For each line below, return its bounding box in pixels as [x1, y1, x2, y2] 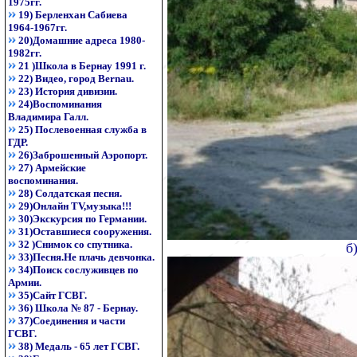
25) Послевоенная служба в [18, 124, 147, 135]
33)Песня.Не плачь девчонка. [18, 251, 155, 263]
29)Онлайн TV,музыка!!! [18, 200, 131, 212]
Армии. [8, 277, 41, 288]
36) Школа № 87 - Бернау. [18, 302, 138, 314]
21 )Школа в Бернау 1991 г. [18, 60, 146, 72]
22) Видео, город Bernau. [18, 73, 134, 84]
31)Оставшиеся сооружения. [18, 226, 151, 237]
